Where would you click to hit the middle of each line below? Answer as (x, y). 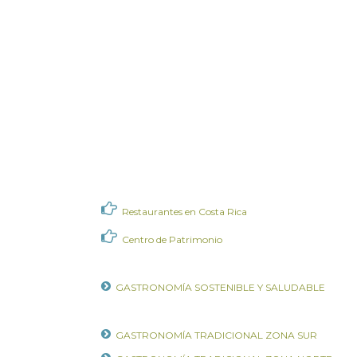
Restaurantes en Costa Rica (184, 212)
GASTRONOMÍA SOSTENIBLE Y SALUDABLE (220, 288)
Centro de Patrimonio (172, 240)
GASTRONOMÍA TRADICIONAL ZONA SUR (216, 335)
